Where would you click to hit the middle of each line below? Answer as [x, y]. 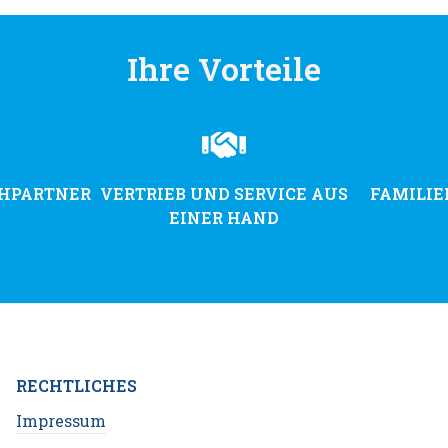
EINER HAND [223, 218]
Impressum [60, 421]
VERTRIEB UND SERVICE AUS [223, 194]
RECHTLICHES [76, 386]
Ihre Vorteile [224, 69]
